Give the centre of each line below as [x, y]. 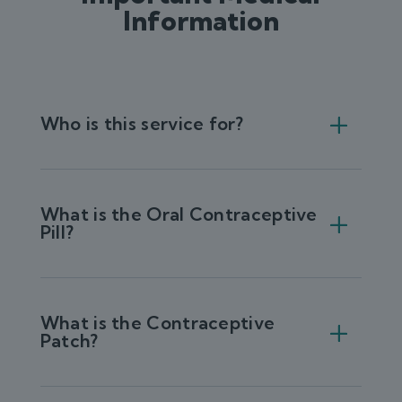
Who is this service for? [141, 123]
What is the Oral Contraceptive [179, 214]
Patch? [69, 341]
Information [201, 21]
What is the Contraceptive [157, 323]
